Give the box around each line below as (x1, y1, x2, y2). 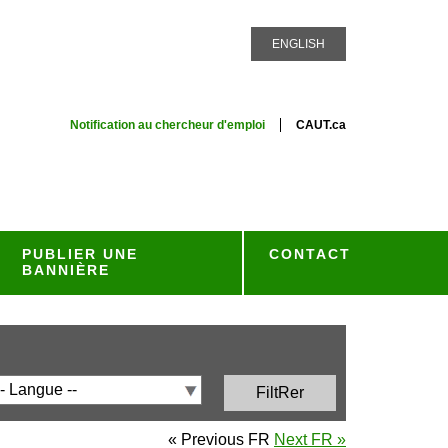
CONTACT (269, 246, 351, 262)
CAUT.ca (295, 118, 346, 132)
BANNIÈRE (21, 262, 110, 278)
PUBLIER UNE (21, 246, 138, 262)
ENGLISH (272, 37, 325, 51)
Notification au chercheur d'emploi (69, 118, 265, 132)
